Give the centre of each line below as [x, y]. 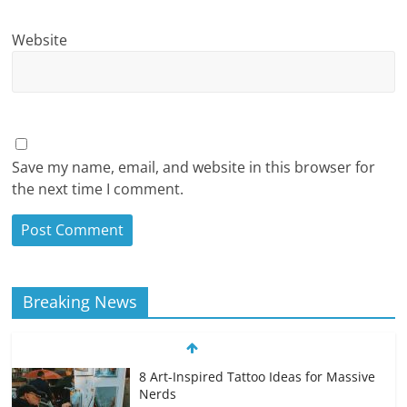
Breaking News [80, 302]
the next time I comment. [98, 189]
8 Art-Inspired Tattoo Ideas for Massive [258, 377]
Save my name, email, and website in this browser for [194, 168]
